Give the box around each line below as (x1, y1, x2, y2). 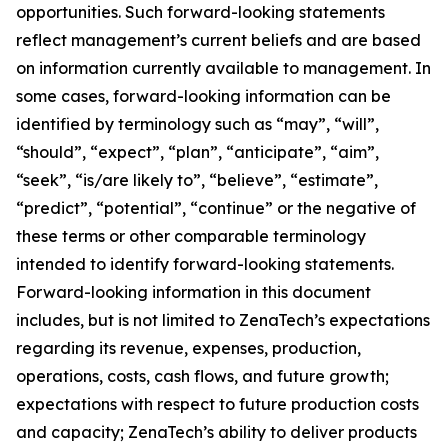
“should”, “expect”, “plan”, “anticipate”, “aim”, (16, 142, 379, 162)
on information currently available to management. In (16, 58, 431, 78)
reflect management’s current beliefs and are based (16, 30, 421, 50)
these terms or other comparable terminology (16, 226, 366, 246)
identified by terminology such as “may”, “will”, (16, 114, 379, 134)
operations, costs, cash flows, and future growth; (16, 366, 389, 386)
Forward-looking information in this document (16, 282, 371, 302)
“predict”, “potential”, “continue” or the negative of (16, 198, 416, 218)
